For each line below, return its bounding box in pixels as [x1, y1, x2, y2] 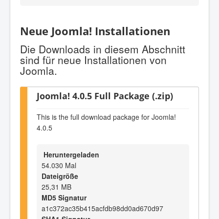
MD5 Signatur [42, 192, 87, 202]
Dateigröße [42, 171, 78, 181]
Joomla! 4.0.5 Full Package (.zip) [37, 89, 173, 102]
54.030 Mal [42, 160, 76, 170]
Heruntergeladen [42, 149, 99, 159]
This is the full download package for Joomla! [37, 112, 176, 122]
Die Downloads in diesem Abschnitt [20, 41, 185, 56]
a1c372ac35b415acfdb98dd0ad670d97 [42, 203, 163, 213]
